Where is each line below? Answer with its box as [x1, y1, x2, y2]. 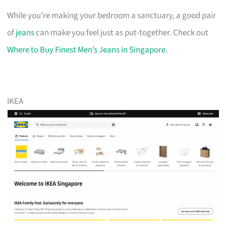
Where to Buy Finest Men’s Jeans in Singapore [7, 43, 166, 56]
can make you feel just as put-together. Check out [34, 26, 209, 39]
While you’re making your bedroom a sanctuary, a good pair [7, 9, 216, 22]
